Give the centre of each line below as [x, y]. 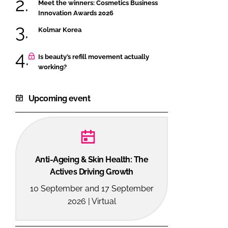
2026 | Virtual [92, 202]
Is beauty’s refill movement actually [94, 57]
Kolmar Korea [60, 30]
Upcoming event [60, 99]
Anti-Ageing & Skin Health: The [92, 160]
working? [52, 67]
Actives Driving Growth [92, 172]
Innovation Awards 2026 [76, 13]
